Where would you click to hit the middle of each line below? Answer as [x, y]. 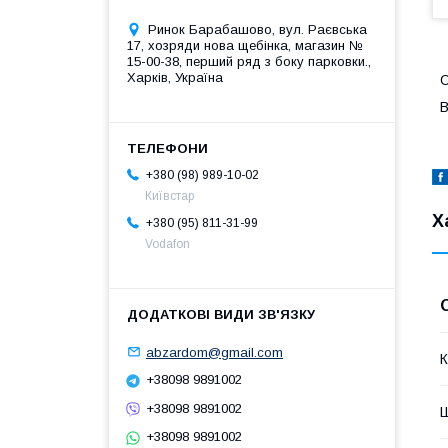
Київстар [169, 195]
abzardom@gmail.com [214, 352]
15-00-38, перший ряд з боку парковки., [249, 61]
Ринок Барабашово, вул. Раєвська [257, 29]
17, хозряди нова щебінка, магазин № [245, 45]
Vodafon [167, 243]
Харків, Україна [175, 77]
